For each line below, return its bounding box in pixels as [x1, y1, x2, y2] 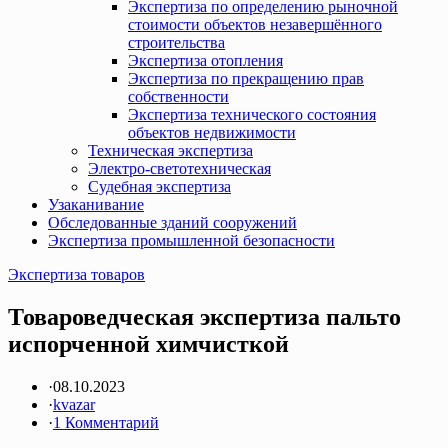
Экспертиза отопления [128, 52, 283, 69]
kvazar [53, 395, 95, 413]
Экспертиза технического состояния [128, 106, 376, 123]
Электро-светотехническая [88, 160, 271, 177]
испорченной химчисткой [8, 330, 289, 357]
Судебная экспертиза [88, 178, 231, 195]
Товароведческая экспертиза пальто [8, 303, 401, 330]
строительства [128, 34, 225, 51]
